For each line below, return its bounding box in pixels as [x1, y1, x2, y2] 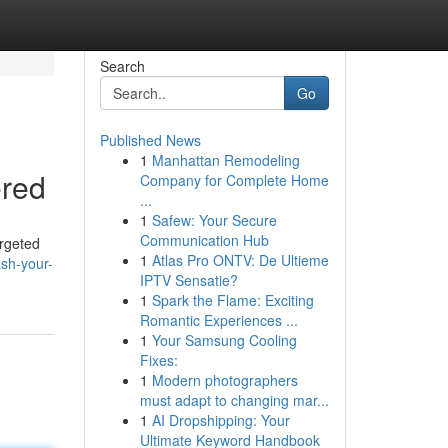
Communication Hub [139, 230, 269, 250]
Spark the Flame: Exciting [151, 290, 314, 310]
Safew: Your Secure [151, 210, 277, 230]
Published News [99, 130, 201, 150]
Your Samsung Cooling [151, 330, 297, 350]
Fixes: [139, 350, 178, 370]
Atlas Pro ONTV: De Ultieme [151, 250, 329, 270]
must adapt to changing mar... [139, 390, 329, 410]
